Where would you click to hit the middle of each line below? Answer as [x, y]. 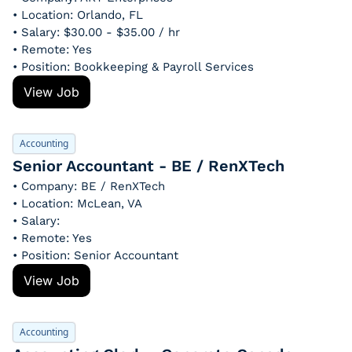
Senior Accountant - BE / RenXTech [148, 166]
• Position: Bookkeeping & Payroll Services [133, 67]
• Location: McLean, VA [77, 203]
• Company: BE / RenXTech [89, 186]
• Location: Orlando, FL [78, 15]
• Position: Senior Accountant [95, 255]
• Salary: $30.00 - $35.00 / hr [96, 32]
